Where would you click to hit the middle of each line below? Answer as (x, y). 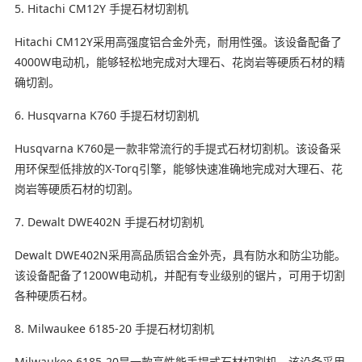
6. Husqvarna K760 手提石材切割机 (106, 115)
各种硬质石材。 (54, 295)
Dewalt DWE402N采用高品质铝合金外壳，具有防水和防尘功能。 (180, 255)
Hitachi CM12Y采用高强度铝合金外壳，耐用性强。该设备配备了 (178, 41)
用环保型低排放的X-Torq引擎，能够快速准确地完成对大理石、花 (178, 168)
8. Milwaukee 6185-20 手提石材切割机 (114, 328)
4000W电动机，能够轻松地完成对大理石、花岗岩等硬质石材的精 (179, 61)
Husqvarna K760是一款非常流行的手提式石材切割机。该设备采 (177, 148)
